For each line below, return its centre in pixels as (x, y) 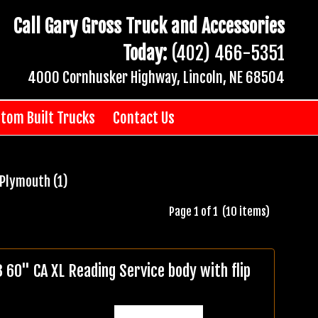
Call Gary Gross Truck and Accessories (149, 26)
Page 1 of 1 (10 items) (221, 211)
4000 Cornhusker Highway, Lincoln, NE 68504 (156, 77)
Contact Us (143, 117)
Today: (145, 53)
